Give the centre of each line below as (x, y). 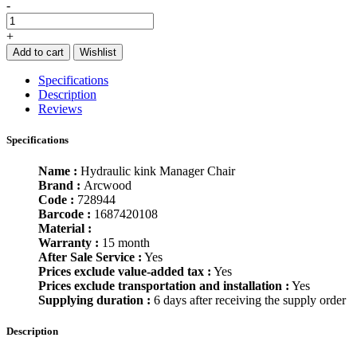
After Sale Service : (90, 257)
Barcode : (66, 214)
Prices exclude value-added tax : (125, 271)
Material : (65, 228)
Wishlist (98, 52)
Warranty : (69, 242)
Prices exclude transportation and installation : (164, 285)
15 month (126, 242)
